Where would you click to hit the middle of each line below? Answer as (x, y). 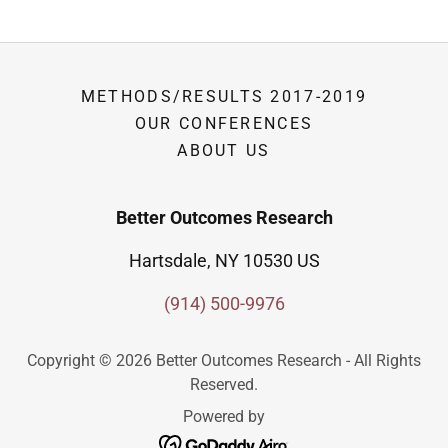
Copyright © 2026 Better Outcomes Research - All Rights (224, 360)
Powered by (224, 416)
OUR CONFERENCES (224, 123)
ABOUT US (224, 150)
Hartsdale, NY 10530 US (224, 260)
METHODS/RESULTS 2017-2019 (224, 96)
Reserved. (224, 384)
